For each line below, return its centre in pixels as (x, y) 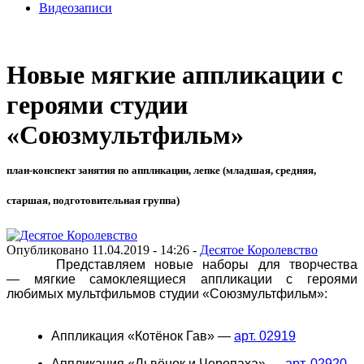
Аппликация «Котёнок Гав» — (143, 336)
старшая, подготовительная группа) (93, 201)
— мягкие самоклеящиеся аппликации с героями (182, 279)
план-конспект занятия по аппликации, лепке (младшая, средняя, (161, 171)
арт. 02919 (265, 336)
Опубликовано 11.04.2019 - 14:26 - (103, 249)
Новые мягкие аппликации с (175, 75)
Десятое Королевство (259, 249)
